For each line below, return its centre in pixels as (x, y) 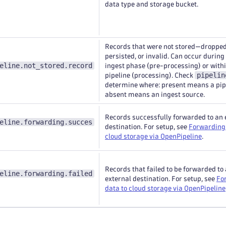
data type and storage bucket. (152, 4)
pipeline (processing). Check (150, 75)
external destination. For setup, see (161, 179)
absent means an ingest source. (155, 95)
